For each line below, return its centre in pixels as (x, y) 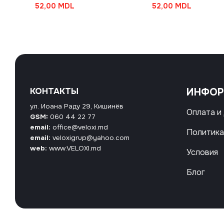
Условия (202, 152)
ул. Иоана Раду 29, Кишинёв (76, 106)
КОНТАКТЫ (54, 91)
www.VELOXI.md (75, 148)
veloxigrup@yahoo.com (91, 137)
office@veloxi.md (80, 127)
